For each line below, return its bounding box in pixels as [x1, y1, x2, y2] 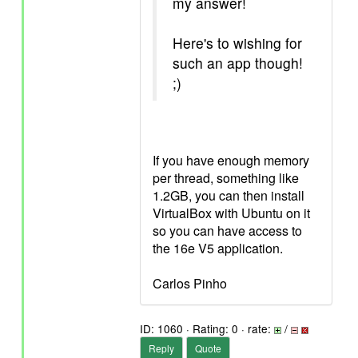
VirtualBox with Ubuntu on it [153, 204, 310, 222]
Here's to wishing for [173, 33, 302, 53]
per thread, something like [153, 169, 299, 187]
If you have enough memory [153, 151, 309, 169]
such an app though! [173, 53, 303, 73]
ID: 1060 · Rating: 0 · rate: [140, 320, 274, 336]
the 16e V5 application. [153, 239, 283, 257]
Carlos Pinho [153, 274, 227, 292]
